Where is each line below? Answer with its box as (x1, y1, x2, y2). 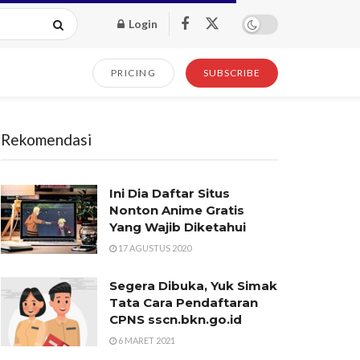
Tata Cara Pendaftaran (109, 295, 258, 310)
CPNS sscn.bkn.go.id (109, 312, 242, 327)
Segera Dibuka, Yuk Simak (109, 278, 277, 293)
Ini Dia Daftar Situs (109, 186, 230, 201)
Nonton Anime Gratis (109, 202, 244, 218)
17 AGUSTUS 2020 (117, 243, 191, 253)
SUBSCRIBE (203, 67, 260, 79)
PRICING (110, 67, 156, 79)
